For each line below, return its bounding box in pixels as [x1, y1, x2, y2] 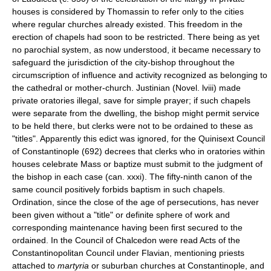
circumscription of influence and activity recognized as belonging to [12, 70, 267, 80]
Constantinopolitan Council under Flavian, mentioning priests [12, 247, 244, 258]
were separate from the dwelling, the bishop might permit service [12, 108, 260, 118]
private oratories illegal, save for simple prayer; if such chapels [12, 95, 250, 105]
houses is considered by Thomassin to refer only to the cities [12, 6, 244, 16]
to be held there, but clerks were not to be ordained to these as [12, 120, 253, 131]
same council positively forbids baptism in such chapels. [12, 184, 225, 194]
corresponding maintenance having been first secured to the [12, 222, 243, 232]
